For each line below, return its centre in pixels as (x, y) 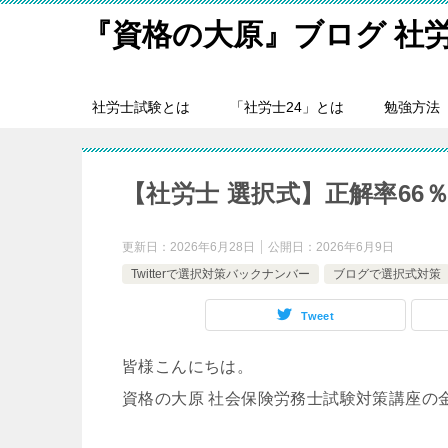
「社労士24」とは (287, 107)
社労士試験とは (141, 107)
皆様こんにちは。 (188, 366)
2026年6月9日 (355, 247)
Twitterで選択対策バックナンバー (220, 274)
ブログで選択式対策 (387, 274)
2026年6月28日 (212, 247)
